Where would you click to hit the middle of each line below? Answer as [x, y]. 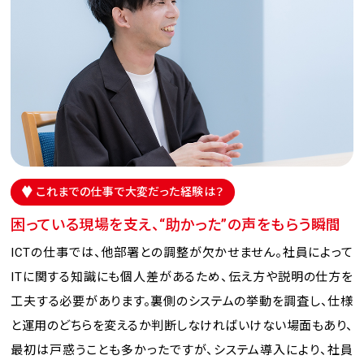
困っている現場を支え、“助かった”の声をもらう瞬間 [176, 224]
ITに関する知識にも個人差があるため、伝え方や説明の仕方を [182, 277]
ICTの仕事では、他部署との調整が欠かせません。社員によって [182, 252]
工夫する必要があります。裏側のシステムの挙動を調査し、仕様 [182, 301]
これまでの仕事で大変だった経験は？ [130, 192]
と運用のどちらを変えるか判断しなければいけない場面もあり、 [182, 325]
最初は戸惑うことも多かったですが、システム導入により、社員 [182, 350]
